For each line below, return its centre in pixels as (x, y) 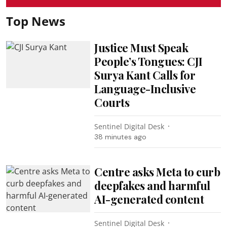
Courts (112, 102)
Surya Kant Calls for (145, 75)
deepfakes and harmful (152, 185)
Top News (36, 21)
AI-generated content (149, 199)
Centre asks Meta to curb (157, 172)
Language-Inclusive (145, 88)
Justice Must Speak (141, 47)
